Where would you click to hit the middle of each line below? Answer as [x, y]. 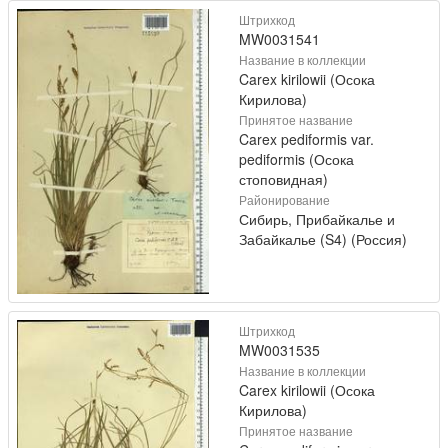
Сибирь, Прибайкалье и [317, 218]
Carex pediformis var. [306, 138]
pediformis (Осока [296, 158]
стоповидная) [283, 178]
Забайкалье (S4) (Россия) [323, 238]
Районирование [284, 199]
